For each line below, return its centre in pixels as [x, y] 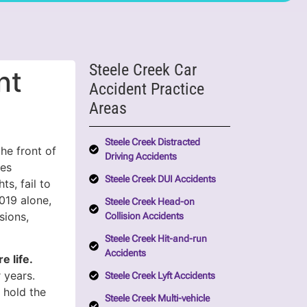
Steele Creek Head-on [149, 201]
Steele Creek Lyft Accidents [160, 275]
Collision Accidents [144, 216]
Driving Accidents [140, 156]
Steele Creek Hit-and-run [156, 238]
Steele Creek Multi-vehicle [157, 298]
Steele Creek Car [143, 70]
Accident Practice [147, 89]
